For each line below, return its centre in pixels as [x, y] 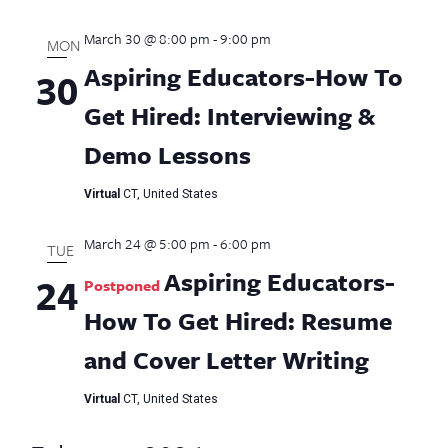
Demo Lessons [167, 155]
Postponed [121, 285]
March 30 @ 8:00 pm [146, 39]
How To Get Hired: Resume [237, 321]
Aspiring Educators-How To [243, 77]
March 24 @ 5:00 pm [146, 244]
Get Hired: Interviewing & [229, 116]
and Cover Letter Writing [226, 360]
